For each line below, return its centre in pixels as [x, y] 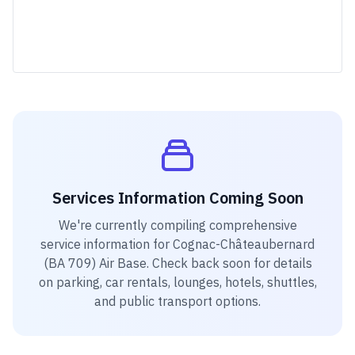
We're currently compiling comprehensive [177, 225]
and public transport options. [177, 301]
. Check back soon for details [229, 263]
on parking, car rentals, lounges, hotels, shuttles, [177, 282]
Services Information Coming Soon [177, 198]
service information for [107, 244]
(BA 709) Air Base [95, 263]
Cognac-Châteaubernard [244, 244]
